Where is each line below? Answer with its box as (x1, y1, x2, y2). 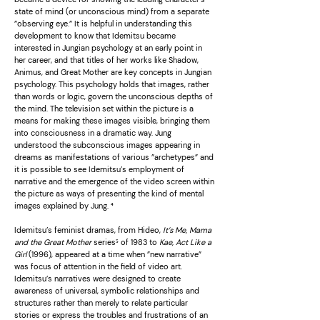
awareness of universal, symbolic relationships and (14, 286, 199, 296)
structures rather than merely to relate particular (14, 298, 188, 308)
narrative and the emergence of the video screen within (14, 176, 214, 186)
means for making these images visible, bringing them (14, 116, 210, 126)
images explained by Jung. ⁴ (14, 201, 114, 211)
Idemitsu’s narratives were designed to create (14, 274, 181, 284)
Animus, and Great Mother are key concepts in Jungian (14, 67, 211, 77)
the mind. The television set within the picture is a (14, 104, 194, 114)
